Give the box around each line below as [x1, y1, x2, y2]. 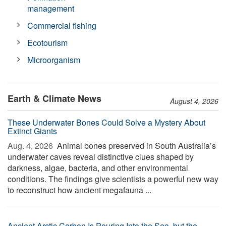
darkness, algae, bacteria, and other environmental [8, 162, 188, 174]
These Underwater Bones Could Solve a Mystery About [8, 117, 205, 128]
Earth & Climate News [8, 92, 101, 105]
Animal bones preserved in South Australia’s [55, 140, 216, 151]
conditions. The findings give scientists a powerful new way [8, 173, 218, 185]
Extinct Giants [8, 125, 57, 137]
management [27, 3, 75, 14]
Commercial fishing [27, 20, 97, 31]
